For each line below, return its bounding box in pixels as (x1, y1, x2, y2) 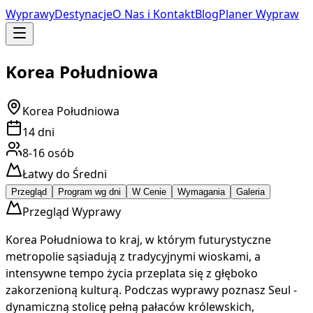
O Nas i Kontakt (112, 6, 195, 22)
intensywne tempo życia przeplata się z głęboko (6, 265, 258, 281)
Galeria (236, 186, 265, 197)
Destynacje (54, 6, 112, 22)
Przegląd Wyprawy (22, 203, 121, 219)
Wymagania (177, 186, 225, 197)
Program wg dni (58, 186, 121, 197)
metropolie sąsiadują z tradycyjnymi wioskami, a (6, 248, 261, 264)
